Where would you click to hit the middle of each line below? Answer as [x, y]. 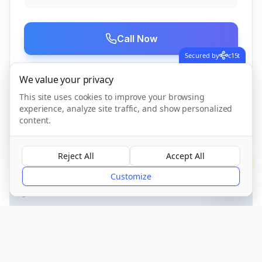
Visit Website [137, 79]
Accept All [185, 156]
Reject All [76, 156]
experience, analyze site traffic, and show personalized [126, 108]
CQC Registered [116, 125]
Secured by [202, 55]
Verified [172, 125]
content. [35, 120]
